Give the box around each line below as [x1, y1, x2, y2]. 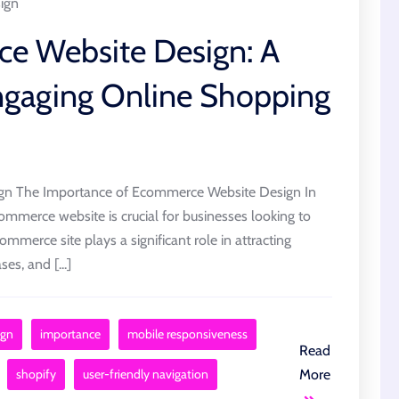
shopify [16, 366, 56, 382]
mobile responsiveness [127, 326, 248, 342]
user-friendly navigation [83, 366, 208, 382]
